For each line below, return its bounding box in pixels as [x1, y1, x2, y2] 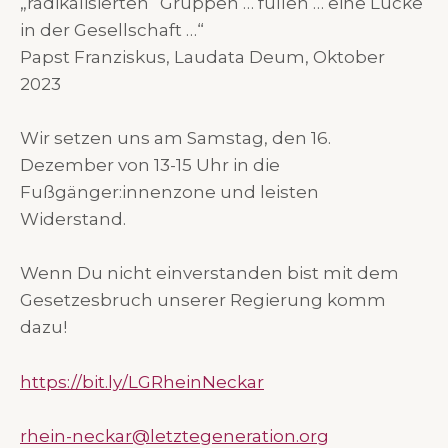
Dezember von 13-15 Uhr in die [20, 155, 280, 176]
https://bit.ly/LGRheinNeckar [20, 371, 264, 392]
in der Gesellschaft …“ [20, 20, 204, 40]
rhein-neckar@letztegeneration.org [20, 425, 329, 446]
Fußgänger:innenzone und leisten [20, 182, 319, 203]
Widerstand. [20, 209, 126, 230]
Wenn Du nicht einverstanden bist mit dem [20, 263, 399, 284]
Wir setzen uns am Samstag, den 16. [20, 128, 331, 149]
